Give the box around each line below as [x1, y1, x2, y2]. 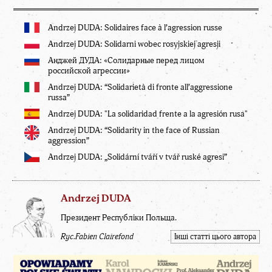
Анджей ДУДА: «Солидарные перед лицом [48, 55, 204, 66]
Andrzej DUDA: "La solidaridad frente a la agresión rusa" [48, 109, 248, 120]
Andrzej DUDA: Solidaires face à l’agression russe [48, 22, 222, 33]
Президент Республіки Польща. [61, 212, 177, 223]
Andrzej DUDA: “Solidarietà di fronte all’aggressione [48, 82, 233, 93]
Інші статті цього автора [174, 232, 256, 242]
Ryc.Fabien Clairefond [61, 232, 134, 242]
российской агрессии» [48, 66, 130, 76]
